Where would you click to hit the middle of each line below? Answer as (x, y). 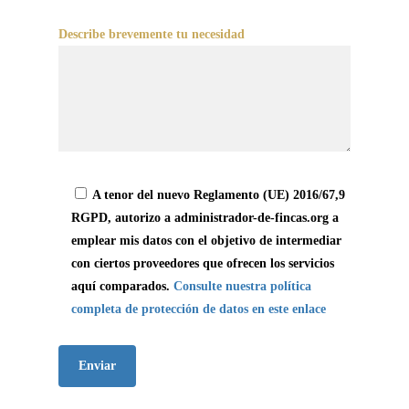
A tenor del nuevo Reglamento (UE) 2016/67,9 (219, 195)
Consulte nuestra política (243, 286)
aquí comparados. (123, 286)
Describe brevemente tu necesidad (152, 34)
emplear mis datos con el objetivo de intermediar (207, 241)
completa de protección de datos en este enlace (199, 309)
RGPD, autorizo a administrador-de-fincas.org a (205, 218)
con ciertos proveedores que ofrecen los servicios (203, 263)
